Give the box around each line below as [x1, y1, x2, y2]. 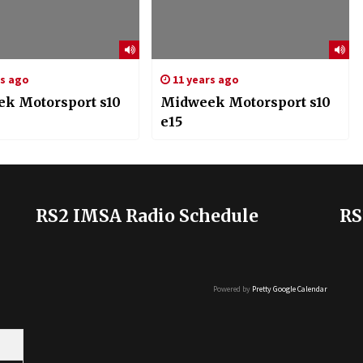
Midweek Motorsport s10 [160, 94, 331, 111]
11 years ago [169, 72, 239, 88]
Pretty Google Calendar [252, 283, 327, 294]
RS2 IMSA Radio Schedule [36, 204, 258, 227]
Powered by [213, 283, 252, 294]
